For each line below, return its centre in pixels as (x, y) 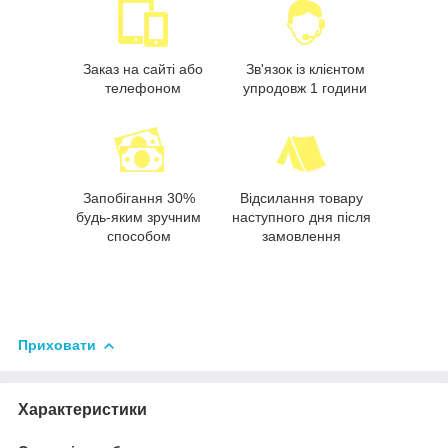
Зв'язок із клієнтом (305, 69)
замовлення (301, 236)
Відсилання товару (301, 198)
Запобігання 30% (138, 198)
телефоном (142, 88)
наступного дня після (301, 217)
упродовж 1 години (305, 88)
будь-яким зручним (139, 217)
